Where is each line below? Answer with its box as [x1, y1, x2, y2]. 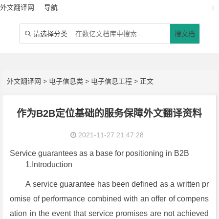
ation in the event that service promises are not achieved [10, 209, 209, 218]
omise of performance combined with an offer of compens [10, 195, 209, 203]
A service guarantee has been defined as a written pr [25, 180, 209, 188]
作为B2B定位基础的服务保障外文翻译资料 [17, 108, 202, 119]
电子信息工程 [91, 77, 132, 85]
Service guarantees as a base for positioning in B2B [10, 149, 190, 157]
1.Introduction [25, 160, 73, 169]
